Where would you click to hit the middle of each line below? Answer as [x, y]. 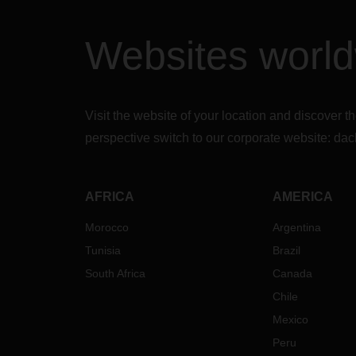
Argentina [296, 227]
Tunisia [103, 250]
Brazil [286, 250]
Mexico [290, 319]
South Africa [115, 273]
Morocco [107, 227]
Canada [292, 273]
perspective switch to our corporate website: [209, 138]
